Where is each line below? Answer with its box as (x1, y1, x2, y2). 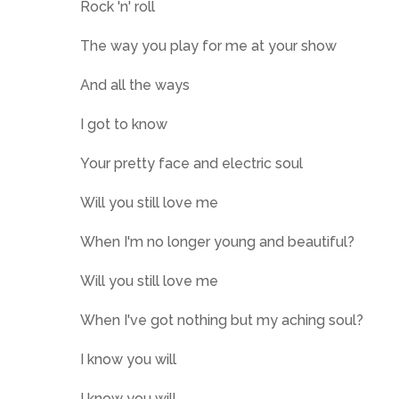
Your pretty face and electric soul (80, 155, 303, 172)
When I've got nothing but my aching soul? (80, 312, 363, 329)
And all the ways (80, 77, 190, 94)
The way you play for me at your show (80, 37, 337, 54)
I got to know (80, 116, 167, 133)
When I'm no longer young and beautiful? (80, 233, 354, 250)
